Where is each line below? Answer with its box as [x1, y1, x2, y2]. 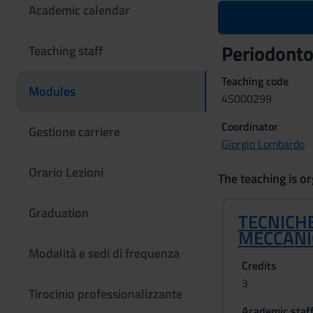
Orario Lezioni [29, 163, 103, 182]
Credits [241, 257, 277, 274]
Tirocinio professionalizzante [29, 284, 182, 303]
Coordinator [221, 118, 278, 135]
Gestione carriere [29, 122, 120, 141]
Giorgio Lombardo [221, 136, 305, 152]
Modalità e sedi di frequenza [29, 244, 180, 263]
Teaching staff [29, 41, 103, 60]
